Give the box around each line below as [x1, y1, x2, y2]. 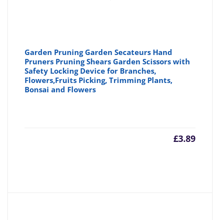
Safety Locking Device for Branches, [25, 66, 157, 76]
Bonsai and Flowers [25, 84, 96, 95]
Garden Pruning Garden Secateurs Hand [25, 47, 173, 57]
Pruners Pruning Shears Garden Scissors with [25, 56, 191, 67]
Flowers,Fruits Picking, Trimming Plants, [25, 75, 173, 85]
